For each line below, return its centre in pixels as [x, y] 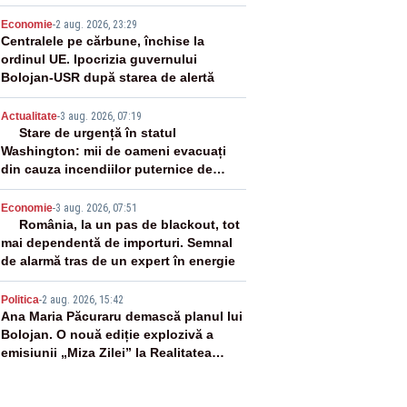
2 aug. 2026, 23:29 [96, 25]
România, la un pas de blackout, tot [129, 224]
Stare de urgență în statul [97, 133]
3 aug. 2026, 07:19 [100, 116]
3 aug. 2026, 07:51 [96, 208]
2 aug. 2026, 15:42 [82, 300]
